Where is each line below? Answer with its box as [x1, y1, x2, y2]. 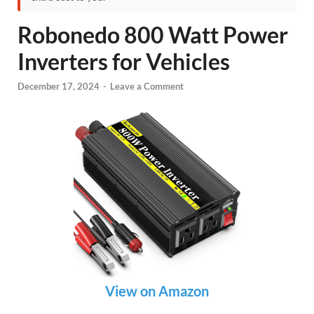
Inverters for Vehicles [18, 48, 230, 75]
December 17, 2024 [18, 81, 100, 93]
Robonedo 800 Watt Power [18, 21, 288, 48]
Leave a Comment [110, 81, 184, 93]
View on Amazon [105, 282, 209, 299]
